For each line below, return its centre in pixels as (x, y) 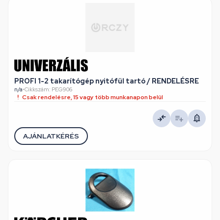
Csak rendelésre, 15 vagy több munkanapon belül (93, 97)
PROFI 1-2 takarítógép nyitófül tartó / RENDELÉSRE (107, 81)
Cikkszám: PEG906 (48, 89)
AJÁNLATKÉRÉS (51, 136)
